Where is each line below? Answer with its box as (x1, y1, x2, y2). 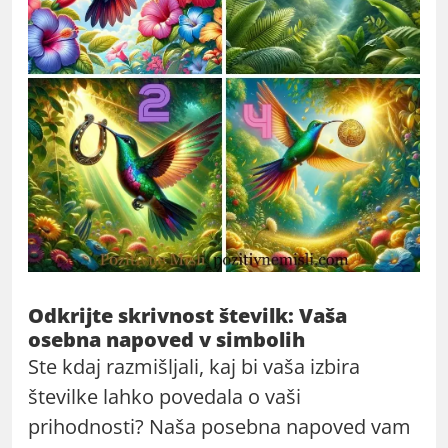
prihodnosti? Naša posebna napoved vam (28, 412, 411, 440)
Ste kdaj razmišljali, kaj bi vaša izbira (28, 352, 360, 380)
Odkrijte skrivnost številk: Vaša (28, 301, 347, 329)
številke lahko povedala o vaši (28, 382, 301, 410)
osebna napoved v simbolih (28, 325, 305, 353)
